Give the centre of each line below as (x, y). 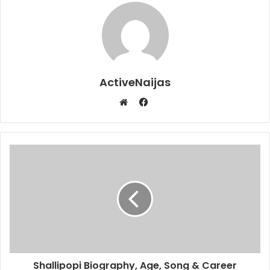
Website (143, 116)
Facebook (168, 102)
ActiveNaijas (135, 82)
